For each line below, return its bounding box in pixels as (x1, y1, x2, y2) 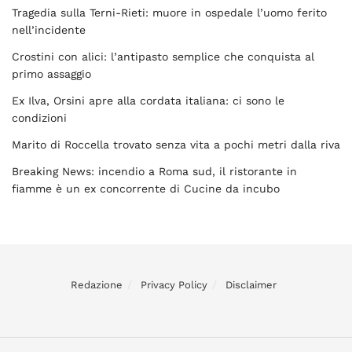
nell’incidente (12, 24, 86, 36)
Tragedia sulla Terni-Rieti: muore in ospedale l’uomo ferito (12, 6, 327, 19)
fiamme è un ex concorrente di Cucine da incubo (12, 182, 280, 195)
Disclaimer (225, 279, 277, 291)
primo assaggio (12, 68, 91, 80)
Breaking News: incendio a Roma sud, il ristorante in (12, 165, 297, 178)
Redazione (71, 279, 123, 291)
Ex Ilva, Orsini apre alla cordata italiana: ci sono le (12, 94, 284, 107)
